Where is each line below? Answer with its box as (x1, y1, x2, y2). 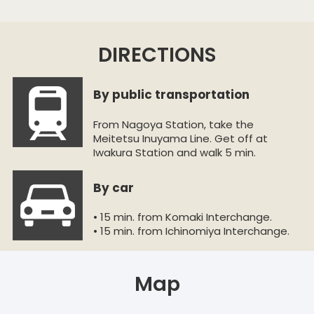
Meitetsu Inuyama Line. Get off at (93, 130, 268, 146)
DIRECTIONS (97, 41, 217, 69)
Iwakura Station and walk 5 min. (93, 144, 256, 160)
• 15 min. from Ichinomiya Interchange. (93, 224, 289, 239)
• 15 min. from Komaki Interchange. (93, 210, 272, 225)
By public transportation (93, 86, 250, 104)
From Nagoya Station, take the (93, 116, 254, 132)
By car (93, 179, 134, 196)
